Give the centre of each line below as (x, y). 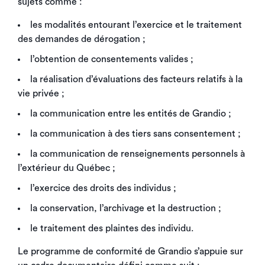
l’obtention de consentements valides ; (112, 59)
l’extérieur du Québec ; (67, 168)
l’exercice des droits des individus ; (103, 188)
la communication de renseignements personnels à (138, 154)
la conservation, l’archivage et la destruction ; (126, 208)
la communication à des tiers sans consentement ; (135, 134)
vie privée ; (41, 93)
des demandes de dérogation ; (82, 39)
